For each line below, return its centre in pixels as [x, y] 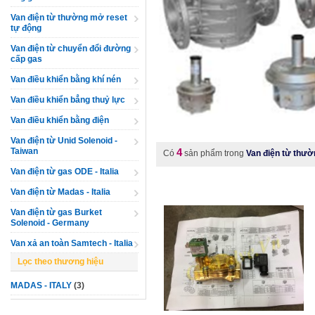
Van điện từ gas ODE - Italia [65, 172]
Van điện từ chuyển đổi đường [71, 49]
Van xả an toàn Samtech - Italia [72, 243]
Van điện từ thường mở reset [69, 18]
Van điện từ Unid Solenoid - [64, 141]
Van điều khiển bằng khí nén [66, 79]
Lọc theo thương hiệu [60, 262]
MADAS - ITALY [41, 285]
